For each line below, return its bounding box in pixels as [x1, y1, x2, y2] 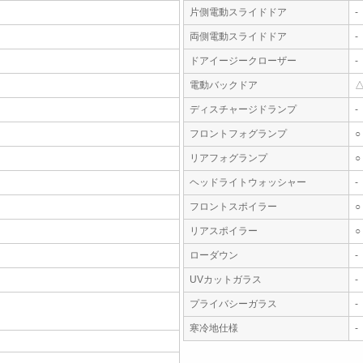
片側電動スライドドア [190, 6, 287, 18]
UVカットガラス [190, 274, 262, 285]
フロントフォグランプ [190, 128, 287, 139]
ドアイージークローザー [190, 55, 297, 66]
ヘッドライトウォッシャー [190, 177, 306, 188]
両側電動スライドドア [190, 31, 287, 42]
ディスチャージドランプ [190, 104, 297, 115]
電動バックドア [190, 79, 258, 91]
